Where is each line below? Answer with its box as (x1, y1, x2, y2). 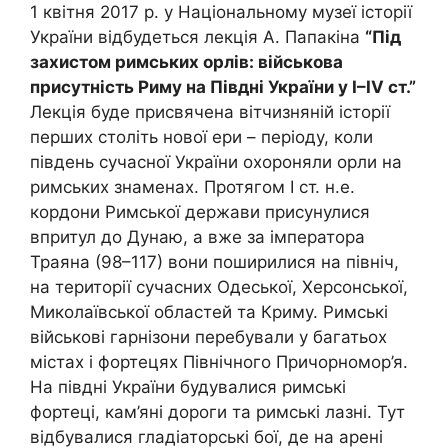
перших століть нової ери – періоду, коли (30, 127, 373, 147)
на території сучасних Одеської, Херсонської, (30, 277, 408, 297)
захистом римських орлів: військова (30, 52, 343, 72)
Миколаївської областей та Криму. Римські (30, 302, 388, 322)
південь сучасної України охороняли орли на (30, 152, 402, 172)
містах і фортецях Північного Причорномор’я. (30, 352, 408, 372)
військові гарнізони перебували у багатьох (30, 327, 387, 347)
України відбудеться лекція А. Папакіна (30, 27, 365, 47)
